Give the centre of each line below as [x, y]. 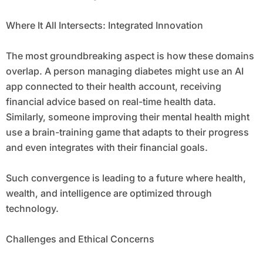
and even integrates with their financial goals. [107, 148]
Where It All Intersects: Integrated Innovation [104, 26]
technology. [32, 209]
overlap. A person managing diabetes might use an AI [124, 71]
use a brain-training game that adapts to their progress [127, 132]
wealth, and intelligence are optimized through [109, 193]
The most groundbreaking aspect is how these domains [130, 56]
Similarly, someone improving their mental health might [127, 117]
